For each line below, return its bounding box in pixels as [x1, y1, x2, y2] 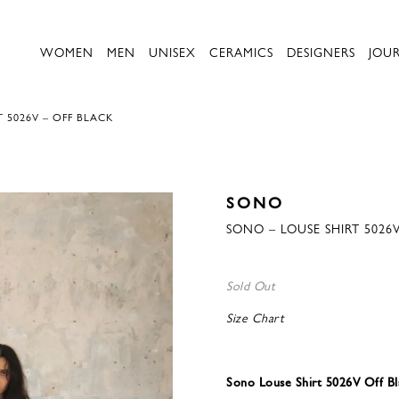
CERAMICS [209, 43, 273, 61]
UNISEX [149, 43, 196, 61]
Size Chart [226, 308, 284, 326]
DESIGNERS [287, 43, 355, 61]
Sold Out [226, 276, 275, 294]
